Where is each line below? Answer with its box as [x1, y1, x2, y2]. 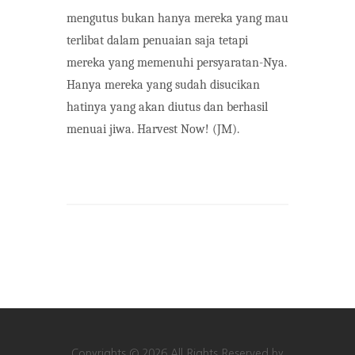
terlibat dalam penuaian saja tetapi [67, 32, 248, 48]
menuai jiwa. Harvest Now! [67, 121, 212, 136]
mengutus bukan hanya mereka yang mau [67, 10, 288, 25]
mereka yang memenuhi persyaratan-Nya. [67, 55, 287, 70]
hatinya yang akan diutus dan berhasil [67, 99, 268, 114]
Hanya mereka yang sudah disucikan [67, 77, 260, 92]
